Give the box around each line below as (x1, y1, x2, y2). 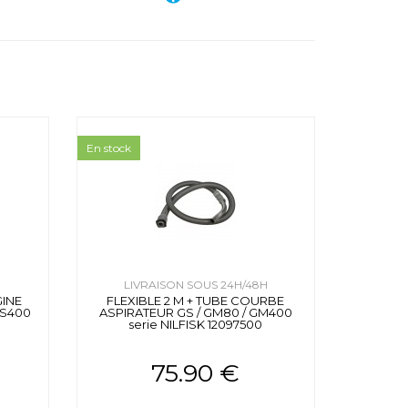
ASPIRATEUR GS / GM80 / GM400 (98, 305, 292, 321)
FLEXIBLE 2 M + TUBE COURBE (107, 293, 285, 309)
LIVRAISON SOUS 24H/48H (123, 278, 268, 292)
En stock (86, 141, 131, 156)
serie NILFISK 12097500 (128, 317, 263, 332)
